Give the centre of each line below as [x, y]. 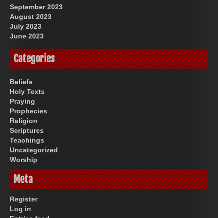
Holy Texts [27, 91]
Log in [20, 209]
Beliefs [21, 82]
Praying [22, 101]
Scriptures [27, 130]
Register [24, 199]
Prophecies [28, 111]
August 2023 [31, 16]
